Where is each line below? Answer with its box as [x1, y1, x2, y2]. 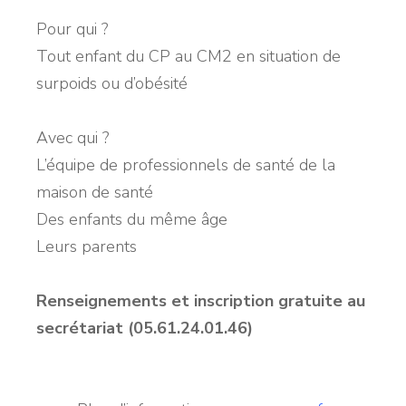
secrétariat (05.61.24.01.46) [36, 316, 253, 339]
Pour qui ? [36, 17, 108, 40]
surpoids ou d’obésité [36, 72, 192, 94]
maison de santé [36, 180, 153, 203]
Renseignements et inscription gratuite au [36, 289, 365, 312]
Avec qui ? [36, 126, 109, 149]
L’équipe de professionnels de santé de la [36, 153, 335, 176]
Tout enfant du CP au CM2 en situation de [36, 44, 341, 67]
